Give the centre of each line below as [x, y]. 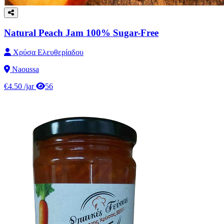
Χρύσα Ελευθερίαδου [47, 52]
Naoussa [24, 69]
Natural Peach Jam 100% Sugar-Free [81, 33]
